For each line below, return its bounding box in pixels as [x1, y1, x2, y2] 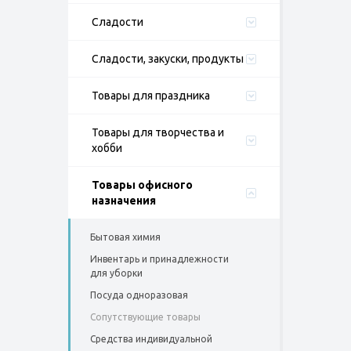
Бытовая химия [90, 232, 161, 242]
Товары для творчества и [92, 126, 224, 139]
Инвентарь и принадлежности [90, 254, 229, 264]
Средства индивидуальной [90, 334, 212, 344]
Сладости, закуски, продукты [92, 52, 244, 65]
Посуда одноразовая [90, 290, 188, 300]
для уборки [90, 268, 143, 278]
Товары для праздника [92, 89, 210, 102]
